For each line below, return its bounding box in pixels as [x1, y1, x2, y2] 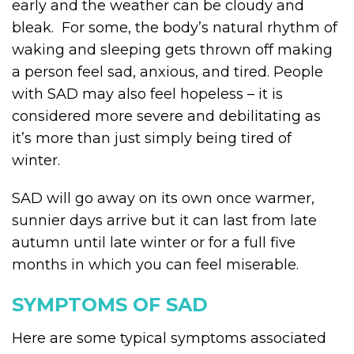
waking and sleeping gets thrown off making [12, 41, 333, 58]
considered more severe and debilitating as [12, 107, 321, 125]
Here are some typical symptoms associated [12, 330, 326, 347]
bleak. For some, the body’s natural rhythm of [12, 19, 337, 36]
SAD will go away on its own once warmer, [12, 190, 314, 207]
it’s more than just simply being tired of [12, 130, 292, 147]
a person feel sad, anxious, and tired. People [12, 63, 323, 81]
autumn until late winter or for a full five [12, 234, 296, 251]
